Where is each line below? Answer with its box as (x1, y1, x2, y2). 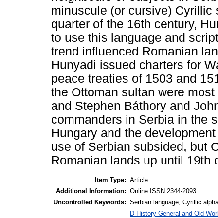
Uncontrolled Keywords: (54, 198, 126, 206)
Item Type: (95, 176, 126, 183)
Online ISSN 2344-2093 (130, 187, 196, 195)
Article (130, 176, 148, 183)
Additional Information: (56, 187, 126, 195)
